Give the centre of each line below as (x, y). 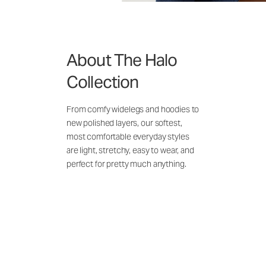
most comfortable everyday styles (128, 137)
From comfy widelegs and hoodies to (133, 110)
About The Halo (122, 60)
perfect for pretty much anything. (126, 164)
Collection (103, 82)
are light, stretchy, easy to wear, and (130, 151)
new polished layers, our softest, (124, 123)
